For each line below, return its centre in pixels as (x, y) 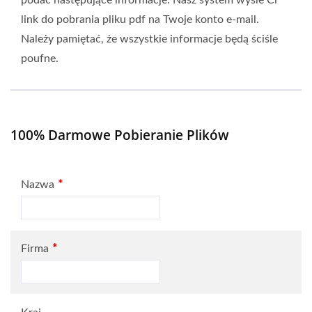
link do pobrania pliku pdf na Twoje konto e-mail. (140, 19)
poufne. (40, 58)
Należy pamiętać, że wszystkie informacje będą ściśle (149, 39)
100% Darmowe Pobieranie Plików (120, 135)
